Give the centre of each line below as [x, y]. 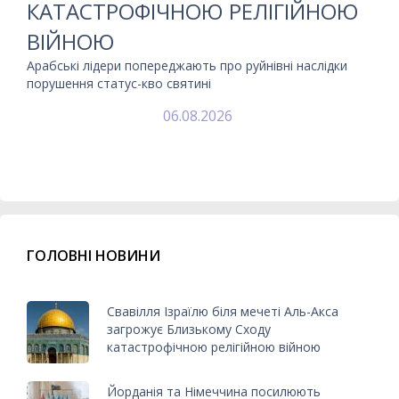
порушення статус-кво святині [119, 83]
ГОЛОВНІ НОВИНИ [94, 255]
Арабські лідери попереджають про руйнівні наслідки [187, 65]
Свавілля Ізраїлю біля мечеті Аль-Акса [223, 312]
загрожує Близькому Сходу [189, 330]
